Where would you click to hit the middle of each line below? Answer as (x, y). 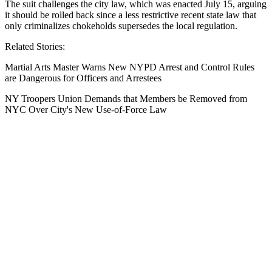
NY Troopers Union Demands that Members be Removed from (126, 99)
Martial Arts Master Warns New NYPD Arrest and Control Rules (130, 67)
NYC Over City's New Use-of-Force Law (86, 110)
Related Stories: (36, 46)
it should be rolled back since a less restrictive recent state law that (131, 15)
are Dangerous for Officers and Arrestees (83, 78)
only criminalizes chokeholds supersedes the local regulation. (121, 26)
